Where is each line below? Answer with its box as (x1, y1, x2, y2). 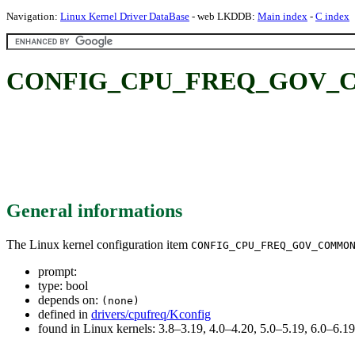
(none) (101, 294, 139, 307)
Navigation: (6, 10, 60, 22)
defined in (38, 307, 91, 321)
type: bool (38, 278, 88, 292)
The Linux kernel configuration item (6, 237, 191, 251)
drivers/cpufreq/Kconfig (91, 307, 211, 321)
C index (315, 10, 349, 22)
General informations (6, 200, 182, 221)
